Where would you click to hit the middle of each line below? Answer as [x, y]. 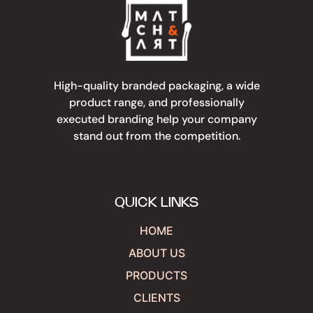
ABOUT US [156, 253]
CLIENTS [156, 297]
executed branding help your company [156, 119]
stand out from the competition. [156, 136]
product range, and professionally [156, 102]
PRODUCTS [156, 275]
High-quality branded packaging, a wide [156, 85]
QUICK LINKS [156, 203]
